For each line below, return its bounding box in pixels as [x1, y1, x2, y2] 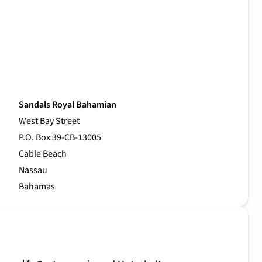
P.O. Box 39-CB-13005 [19, 131, 101, 144]
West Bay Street [19, 115, 80, 128]
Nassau [19, 164, 47, 177]
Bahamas [19, 180, 55, 194]
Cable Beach [19, 147, 67, 161]
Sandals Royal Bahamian [19, 98, 116, 112]
